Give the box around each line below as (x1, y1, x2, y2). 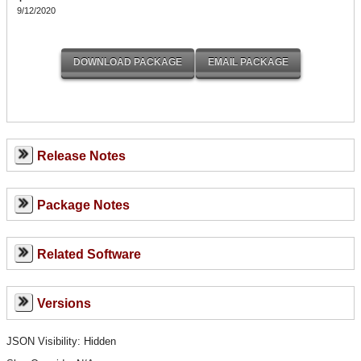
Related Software (36, 247, 141, 261)
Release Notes (36, 148, 126, 163)
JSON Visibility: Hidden (6, 335, 116, 348)
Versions (36, 296, 91, 310)
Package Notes (36, 197, 130, 212)
